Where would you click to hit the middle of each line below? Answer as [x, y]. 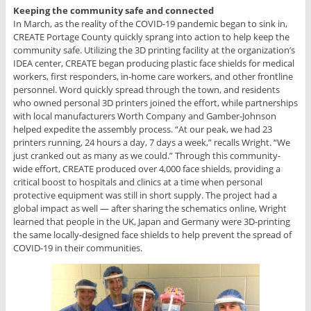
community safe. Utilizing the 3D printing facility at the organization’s [154, 50]
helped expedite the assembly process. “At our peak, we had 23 [142, 129]
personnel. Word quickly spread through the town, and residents [146, 90]
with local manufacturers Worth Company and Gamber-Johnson [144, 116]
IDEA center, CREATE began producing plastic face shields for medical [153, 64]
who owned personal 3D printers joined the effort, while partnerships [155, 103]
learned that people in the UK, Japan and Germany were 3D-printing [151, 222]
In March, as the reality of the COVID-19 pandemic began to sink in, [150, 24]
